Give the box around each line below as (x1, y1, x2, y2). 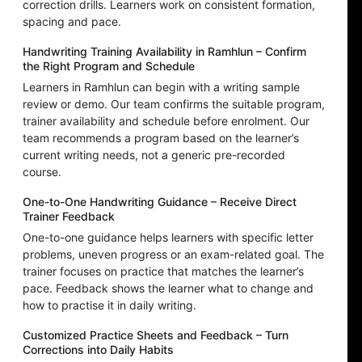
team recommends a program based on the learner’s (23, 131, 299, 145)
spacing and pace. (23, 15, 121, 29)
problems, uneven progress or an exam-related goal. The (23, 247, 324, 262)
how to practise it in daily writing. (23, 298, 196, 313)
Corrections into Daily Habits (23, 343, 174, 357)
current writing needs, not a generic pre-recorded (23, 148, 285, 162)
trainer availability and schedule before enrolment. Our (23, 114, 309, 128)
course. (23, 165, 61, 179)
